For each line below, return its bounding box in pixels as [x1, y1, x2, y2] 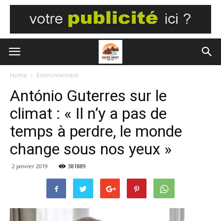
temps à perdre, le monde [10, 122, 182, 141]
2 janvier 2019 [12, 162, 48, 170]
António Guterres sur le [10, 86, 167, 105]
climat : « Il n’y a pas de [10, 104, 167, 123]
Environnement [37, 71, 78, 79]
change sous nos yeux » [10, 140, 172, 158]
